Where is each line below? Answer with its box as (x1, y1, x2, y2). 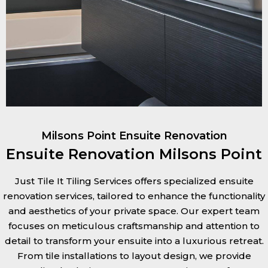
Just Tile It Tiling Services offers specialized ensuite (14, 175, 254, 187)
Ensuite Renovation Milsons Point (6, 145, 262, 163)
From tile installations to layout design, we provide (17, 249, 251, 261)
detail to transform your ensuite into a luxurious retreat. (4, 234, 264, 246)
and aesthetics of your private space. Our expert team (8, 205, 260, 217)
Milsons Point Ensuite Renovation (41, 129, 227, 142)
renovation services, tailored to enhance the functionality (3, 190, 265, 202)
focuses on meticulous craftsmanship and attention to (8, 220, 260, 232)
